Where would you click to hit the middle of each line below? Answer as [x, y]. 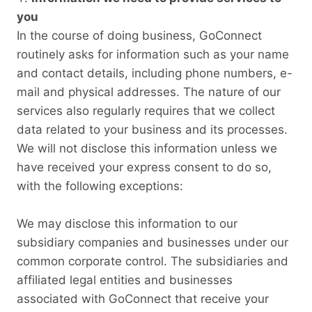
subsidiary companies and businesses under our [153, 242]
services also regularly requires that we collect [146, 110]
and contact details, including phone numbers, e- [155, 73]
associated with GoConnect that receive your [143, 298]
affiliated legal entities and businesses [125, 280]
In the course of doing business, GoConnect [139, 35]
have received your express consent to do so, [144, 167]
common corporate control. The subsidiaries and [153, 261]
